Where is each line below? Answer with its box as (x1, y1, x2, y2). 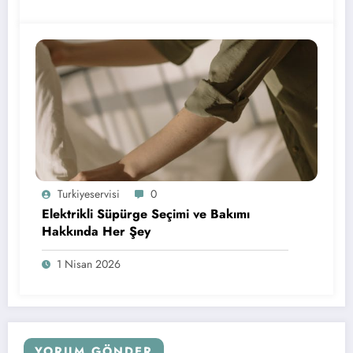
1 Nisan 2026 (57, 256, 121, 273)
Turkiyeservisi (58, 186, 120, 203)
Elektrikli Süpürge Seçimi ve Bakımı (42, 205, 250, 224)
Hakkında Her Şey (42, 222, 150, 241)
